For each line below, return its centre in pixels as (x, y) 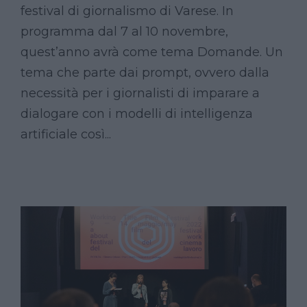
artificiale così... (66, 135)
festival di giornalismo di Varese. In (127, 11)
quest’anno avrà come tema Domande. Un (152, 52)
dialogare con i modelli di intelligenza (137, 114)
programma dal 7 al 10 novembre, (124, 32)
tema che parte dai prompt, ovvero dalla (145, 73)
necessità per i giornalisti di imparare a (140, 94)
